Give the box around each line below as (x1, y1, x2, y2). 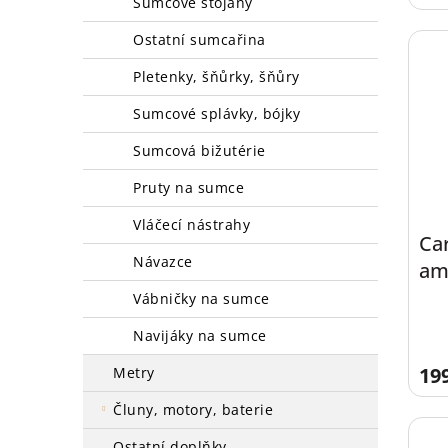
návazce (144, 252, 193, 271)
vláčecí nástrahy (141, 215, 250, 234)
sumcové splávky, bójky (141, 104, 300, 123)
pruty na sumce (141, 178, 244, 197)
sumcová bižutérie (141, 141, 266, 160)
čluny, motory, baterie (122, 400, 273, 419)
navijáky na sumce (144, 326, 267, 345)
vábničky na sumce (141, 289, 270, 308)
